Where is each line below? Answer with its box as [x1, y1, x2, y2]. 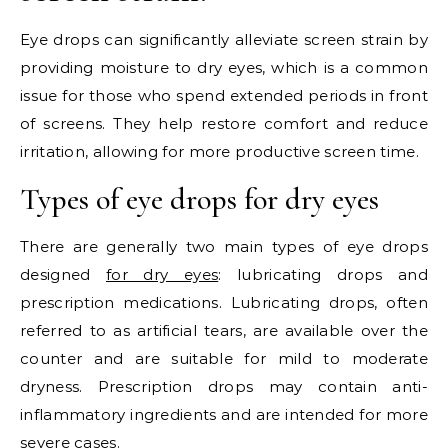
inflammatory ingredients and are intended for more [20, 405, 428, 425]
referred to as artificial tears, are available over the [20, 321, 428, 341]
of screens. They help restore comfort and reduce [20, 114, 428, 134]
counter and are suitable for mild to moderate [20, 349, 428, 369]
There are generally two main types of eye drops [20, 237, 428, 257]
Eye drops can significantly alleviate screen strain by [20, 30, 428, 50]
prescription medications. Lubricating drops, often [20, 293, 428, 313]
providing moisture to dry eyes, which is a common [20, 58, 428, 78]
